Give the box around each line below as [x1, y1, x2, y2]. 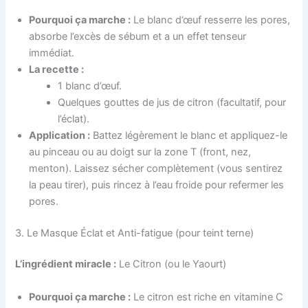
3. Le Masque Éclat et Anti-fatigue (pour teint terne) [15, 226, 254, 239]
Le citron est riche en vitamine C [131, 290, 284, 303]
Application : [29, 129, 91, 142]
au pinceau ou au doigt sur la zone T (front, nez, [29, 145, 252, 158]
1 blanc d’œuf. [58, 79, 122, 92]
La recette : [29, 63, 85, 76]
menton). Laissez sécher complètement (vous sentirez [29, 162, 283, 175]
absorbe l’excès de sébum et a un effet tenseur [29, 30, 247, 43]
